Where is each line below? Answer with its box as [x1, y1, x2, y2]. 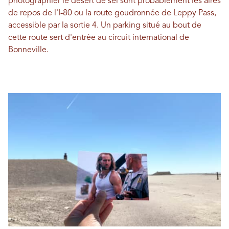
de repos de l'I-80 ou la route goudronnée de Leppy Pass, [8, 9, 216, 18]
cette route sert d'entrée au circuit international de [8, 34, 189, 42]
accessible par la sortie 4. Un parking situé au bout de [8, 21, 201, 30]
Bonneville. [8, 46, 49, 55]
